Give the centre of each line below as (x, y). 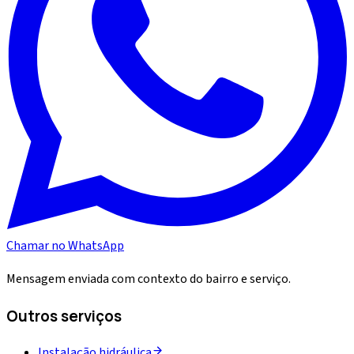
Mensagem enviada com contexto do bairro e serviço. (149, 279)
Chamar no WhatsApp (65, 246)
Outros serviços (64, 316)
